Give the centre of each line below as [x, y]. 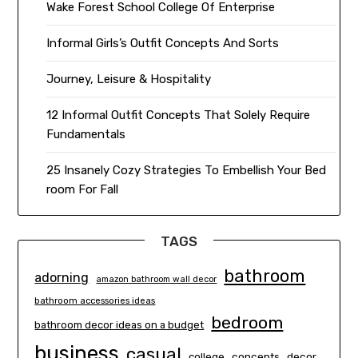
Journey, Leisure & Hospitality [129, 80]
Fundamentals [86, 135]
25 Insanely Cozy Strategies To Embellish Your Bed [187, 171]
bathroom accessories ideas [95, 301]
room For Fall [83, 190]
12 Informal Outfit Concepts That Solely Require [179, 115]
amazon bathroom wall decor [157, 280]
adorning [62, 278]
